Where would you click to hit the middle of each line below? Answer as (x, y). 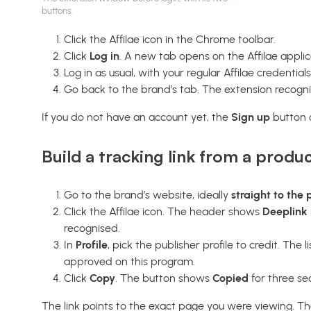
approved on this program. (129, 262)
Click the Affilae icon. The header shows (163, 212)
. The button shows (164, 278)
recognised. (92, 228)
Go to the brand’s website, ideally (148, 195)
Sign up (251, 117)
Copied (230, 278)
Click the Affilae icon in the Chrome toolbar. (170, 40)
